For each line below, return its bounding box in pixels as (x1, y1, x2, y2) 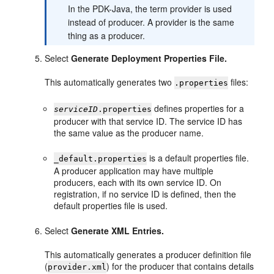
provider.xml (48, 262, 107, 272)
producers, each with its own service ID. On (54, 176, 222, 188)
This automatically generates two (45, 76, 175, 88)
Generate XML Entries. (71, 224, 165, 237)
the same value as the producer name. (54, 127, 204, 139)
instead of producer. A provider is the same (68, 16, 235, 28)
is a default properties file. (147, 152, 250, 164)
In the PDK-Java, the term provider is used (68, 2, 232, 15)
